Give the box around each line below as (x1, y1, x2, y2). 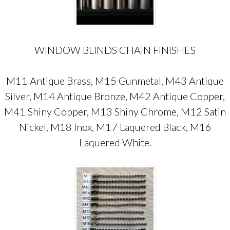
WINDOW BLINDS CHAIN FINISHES (34, 44, 196, 56)
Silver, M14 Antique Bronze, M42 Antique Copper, (5, 90, 225, 102)
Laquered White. (79, 136, 151, 148)
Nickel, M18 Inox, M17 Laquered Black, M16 (18, 121, 212, 133)
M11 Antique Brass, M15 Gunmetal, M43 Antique (6, 74, 224, 87)
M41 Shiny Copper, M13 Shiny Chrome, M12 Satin (4, 105, 226, 118)
